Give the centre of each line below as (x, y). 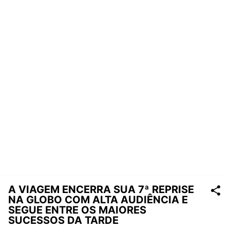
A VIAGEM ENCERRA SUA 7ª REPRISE (101, 189)
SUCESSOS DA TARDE (63, 220)
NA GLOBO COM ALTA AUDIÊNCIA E (98, 200)
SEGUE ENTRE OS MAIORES (77, 210)
